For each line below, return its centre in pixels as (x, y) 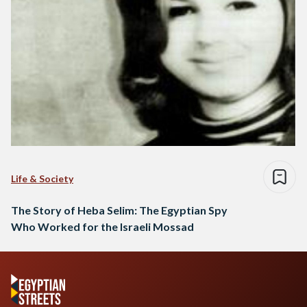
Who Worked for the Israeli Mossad (102, 226)
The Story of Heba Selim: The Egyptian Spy (119, 210)
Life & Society (42, 178)
